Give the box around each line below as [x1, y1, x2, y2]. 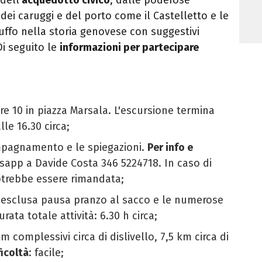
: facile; [29, 246, 64, 259]
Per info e [147, 140, 193, 154]
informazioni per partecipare [60, 40, 199, 54]
